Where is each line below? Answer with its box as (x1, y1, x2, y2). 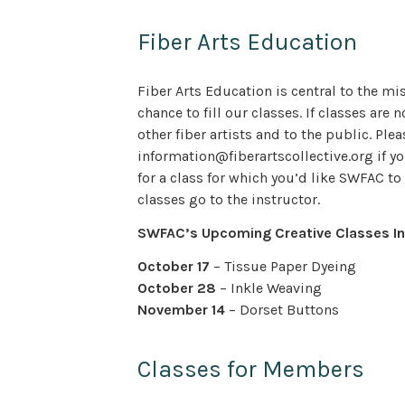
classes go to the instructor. (137, 191, 320, 209)
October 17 (137, 257, 210, 275)
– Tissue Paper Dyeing (210, 257, 360, 275)
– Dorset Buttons (225, 300, 339, 318)
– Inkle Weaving (216, 278, 322, 297)
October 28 (137, 278, 216, 297)
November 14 (137, 300, 225, 318)
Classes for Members (137, 355, 364, 384)
